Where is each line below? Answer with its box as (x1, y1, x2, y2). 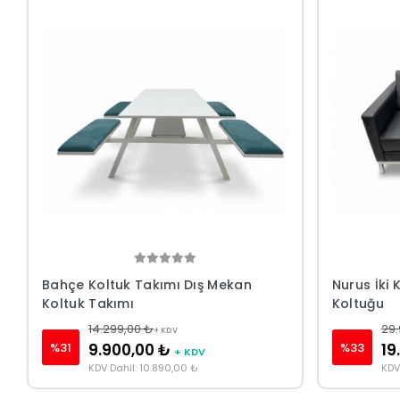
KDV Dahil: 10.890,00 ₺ (88, 361, 199, 376)
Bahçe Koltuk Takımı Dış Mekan (42, 276, 252, 295)
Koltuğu (331, 295, 384, 313)
